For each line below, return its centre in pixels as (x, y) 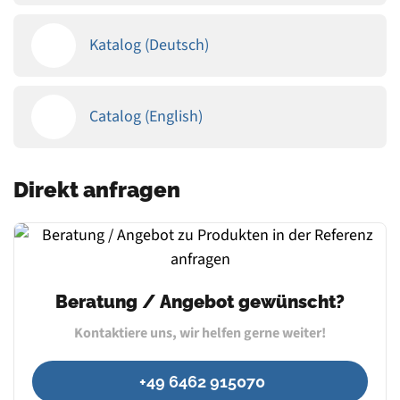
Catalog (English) (146, 117)
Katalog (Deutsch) (149, 46)
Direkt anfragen (97, 189)
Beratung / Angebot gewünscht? (200, 301)
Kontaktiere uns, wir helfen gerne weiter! (200, 333)
